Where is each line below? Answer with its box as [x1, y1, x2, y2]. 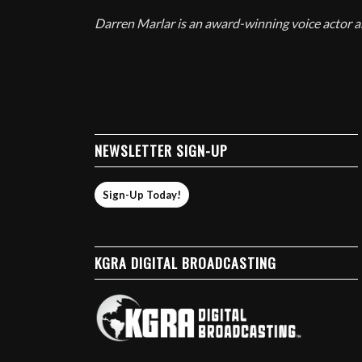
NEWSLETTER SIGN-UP [95, 140, 229, 162]
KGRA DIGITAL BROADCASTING [95, 252, 277, 274]
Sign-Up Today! [103, 188, 182, 202]
